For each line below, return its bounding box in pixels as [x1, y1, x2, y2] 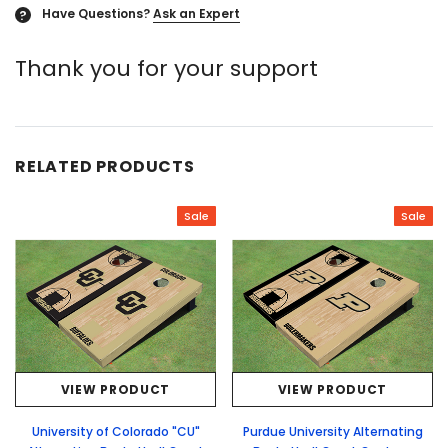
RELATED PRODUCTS [15, 155, 195, 178]
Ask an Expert [153, 5, 240, 23]
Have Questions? [42, 5, 150, 23]
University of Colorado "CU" [31, 423, 200, 440]
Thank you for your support [15, 53, 318, 84]
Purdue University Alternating [242, 423, 423, 440]
